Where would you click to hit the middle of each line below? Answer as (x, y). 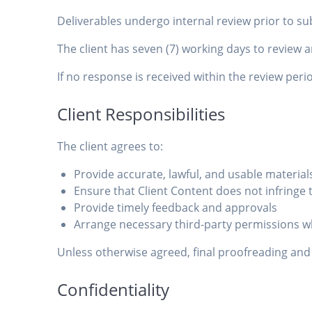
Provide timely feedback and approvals (176, 208)
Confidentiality (114, 290)
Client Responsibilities (141, 114)
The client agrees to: (110, 147)
